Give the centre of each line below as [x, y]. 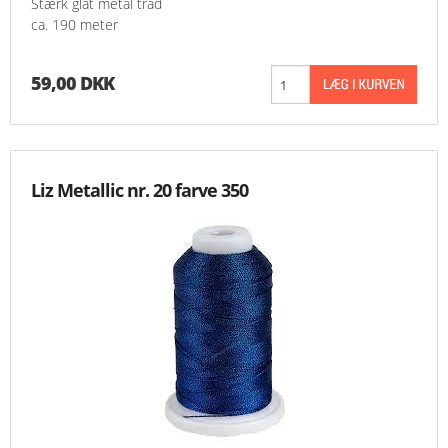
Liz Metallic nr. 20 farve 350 [139, 190]
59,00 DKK [72, 83]
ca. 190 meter [74, 25]
